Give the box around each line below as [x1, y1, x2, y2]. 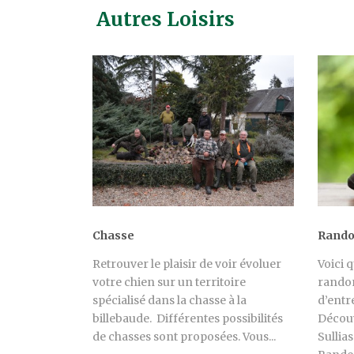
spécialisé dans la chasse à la [92, 293, 247, 308]
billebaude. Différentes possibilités [92, 311, 283, 326]
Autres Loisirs [96, 7, 235, 32]
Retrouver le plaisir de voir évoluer [92, 257, 281, 272]
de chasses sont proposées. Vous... [92, 330, 276, 345]
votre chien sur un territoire [92, 275, 246, 290]
